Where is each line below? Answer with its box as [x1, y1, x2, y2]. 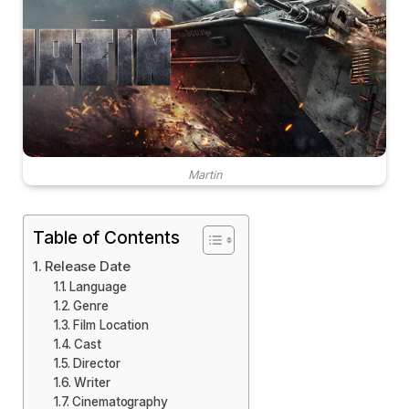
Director [73, 355, 121, 371]
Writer [74, 374, 110, 390]
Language [69, 278, 127, 294]
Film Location [73, 317, 150, 332]
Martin [187, 167, 222, 182]
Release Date [44, 257, 131, 275]
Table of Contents [33, 226, 180, 249]
